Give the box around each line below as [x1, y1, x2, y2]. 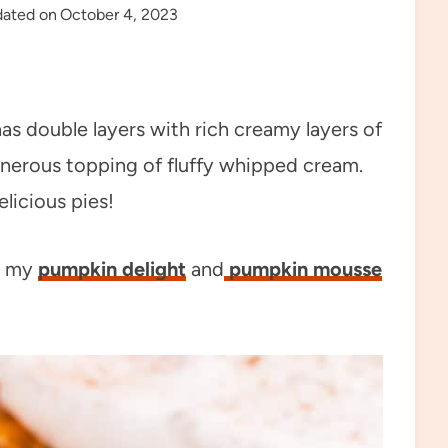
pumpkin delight [38, 257, 186, 281]
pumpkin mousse [224, 257, 382, 281]
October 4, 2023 [60, 5, 179, 24]
